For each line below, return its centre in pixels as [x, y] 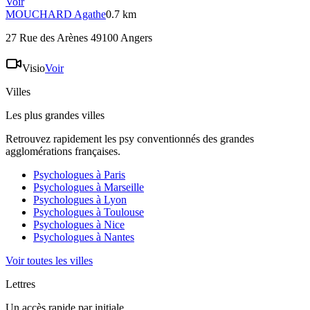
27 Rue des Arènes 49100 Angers [79, 38]
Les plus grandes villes [55, 116]
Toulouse [124, 212]
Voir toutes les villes [49, 261]
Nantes [119, 237]
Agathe [90, 15]
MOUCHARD [39, 15]
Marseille [124, 188]
